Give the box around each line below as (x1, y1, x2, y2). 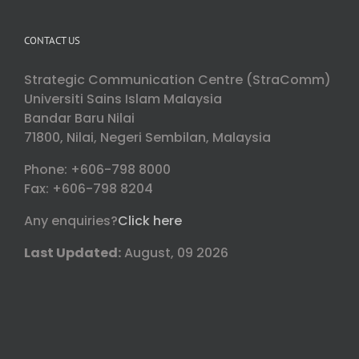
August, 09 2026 (121, 244, 228, 263)
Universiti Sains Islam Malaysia (24, 90, 222, 109)
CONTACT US (24, 34, 80, 48)
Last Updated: (24, 244, 121, 263)
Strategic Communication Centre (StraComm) (24, 71, 331, 90)
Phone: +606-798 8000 (24, 160, 171, 179)
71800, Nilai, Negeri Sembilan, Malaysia (24, 128, 271, 147)
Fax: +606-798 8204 (24, 179, 153, 199)
